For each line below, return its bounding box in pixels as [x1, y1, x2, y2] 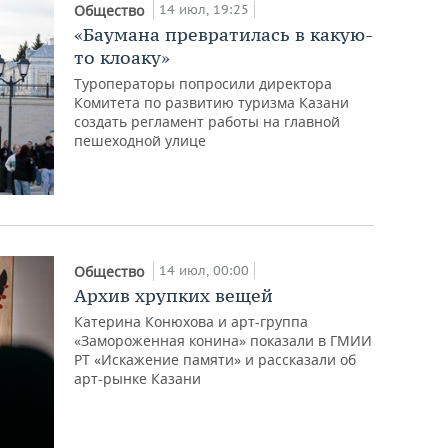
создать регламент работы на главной [74, 111, 341, 131]
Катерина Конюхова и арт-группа [74, 311, 309, 331]
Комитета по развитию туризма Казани [74, 92, 350, 112]
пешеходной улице [74, 130, 207, 150]
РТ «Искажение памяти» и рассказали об [74, 349, 357, 369]
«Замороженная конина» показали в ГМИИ [74, 330, 373, 350]
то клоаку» [74, 45, 171, 69]
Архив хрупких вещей [74, 283, 274, 307]
